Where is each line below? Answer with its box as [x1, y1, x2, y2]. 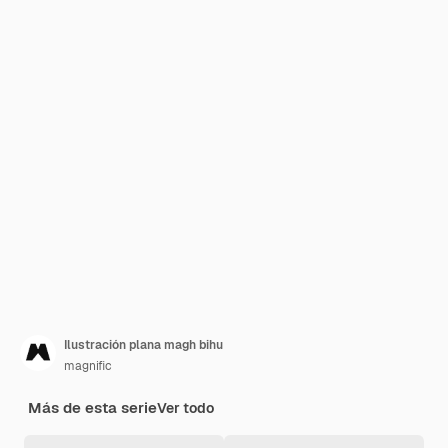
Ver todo [157, 399, 214, 417]
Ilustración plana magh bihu [64, 337, 223, 353]
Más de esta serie [28, 398, 157, 417]
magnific [64, 358, 112, 374]
